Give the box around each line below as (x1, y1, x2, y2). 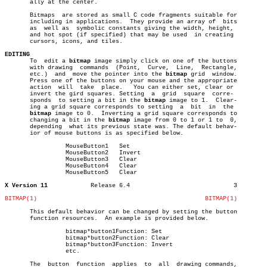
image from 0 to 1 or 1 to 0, (130, 117, 237, 123)
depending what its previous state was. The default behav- (5, 123, 237, 130)
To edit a (5, 58, 69, 64)
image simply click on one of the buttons (91, 58, 237, 64)
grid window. (187, 71, 237, 77)
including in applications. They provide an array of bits (5, 18, 237, 25)
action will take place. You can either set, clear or (5, 84, 234, 91)
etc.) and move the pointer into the (5, 71, 166, 77)
